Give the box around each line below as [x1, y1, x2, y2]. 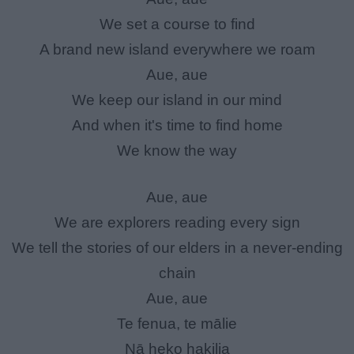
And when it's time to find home [71, 117, 283, 134]
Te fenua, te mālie [117, 314, 237, 332]
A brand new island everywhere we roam [39, 41, 315, 58]
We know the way [117, 142, 237, 160]
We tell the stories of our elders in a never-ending [11, 239, 343, 256]
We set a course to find [99, 16, 255, 33]
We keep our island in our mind [72, 92, 282, 109]
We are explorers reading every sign [54, 213, 300, 231]
